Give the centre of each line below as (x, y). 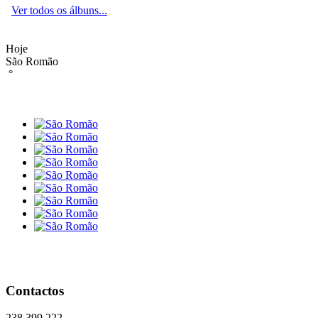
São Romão (32, 61)
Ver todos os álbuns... (59, 10)
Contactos (35, 290)
